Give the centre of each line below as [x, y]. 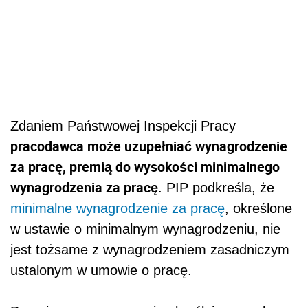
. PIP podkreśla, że [216, 187]
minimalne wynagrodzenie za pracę [118, 208]
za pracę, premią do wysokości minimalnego [145, 166]
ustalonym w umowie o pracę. [101, 270]
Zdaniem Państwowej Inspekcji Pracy [123, 125]
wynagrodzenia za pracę [84, 187]
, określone [258, 208]
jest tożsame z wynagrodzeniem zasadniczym [150, 249]
